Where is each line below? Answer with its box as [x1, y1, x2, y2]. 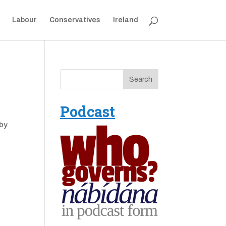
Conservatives [49, 16, 100, 24]
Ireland [112, 16, 138, 24]
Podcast [60, 102, 116, 121]
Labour [12, 16, 37, 24]
